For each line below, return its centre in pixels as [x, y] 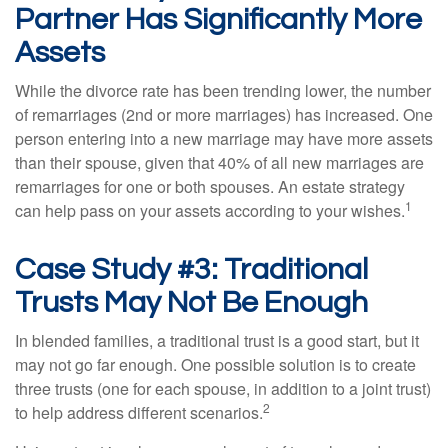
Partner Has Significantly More [218, 20]
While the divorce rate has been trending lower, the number [223, 91]
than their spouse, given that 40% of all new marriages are [219, 163]
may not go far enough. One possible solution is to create [215, 365]
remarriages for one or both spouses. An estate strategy [210, 187]
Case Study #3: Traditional [191, 270]
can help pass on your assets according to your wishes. [210, 211]
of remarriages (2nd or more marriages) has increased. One [224, 115]
